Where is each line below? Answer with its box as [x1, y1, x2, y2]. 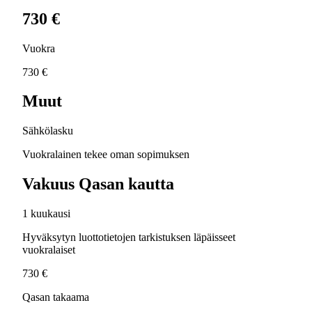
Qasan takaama [22, 291, 89, 304]
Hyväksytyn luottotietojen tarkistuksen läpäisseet [22, 231, 235, 244]
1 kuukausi [22, 208, 70, 220]
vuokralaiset [22, 244, 75, 256]
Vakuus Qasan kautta [22, 175, 174, 194]
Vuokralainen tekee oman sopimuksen [22, 148, 189, 161]
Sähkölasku [22, 125, 73, 137]
